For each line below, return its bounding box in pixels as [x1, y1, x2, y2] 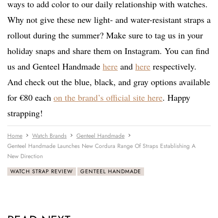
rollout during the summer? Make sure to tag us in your [7, 29, 203, 41]
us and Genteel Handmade [7, 60, 103, 73]
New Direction [7, 152, 43, 161]
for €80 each [7, 91, 54, 104]
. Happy [163, 91, 190, 104]
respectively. [150, 60, 197, 73]
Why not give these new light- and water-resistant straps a [7, 14, 211, 26]
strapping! [7, 107, 43, 119]
